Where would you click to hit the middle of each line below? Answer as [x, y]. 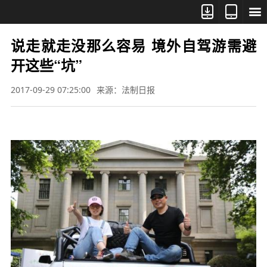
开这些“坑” [46, 65]
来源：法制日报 [125, 90]
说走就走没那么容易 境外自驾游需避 [133, 45]
